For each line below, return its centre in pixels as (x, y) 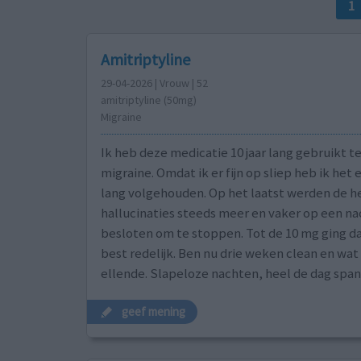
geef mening (154, 312)
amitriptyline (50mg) (148, 100)
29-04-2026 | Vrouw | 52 (154, 83)
